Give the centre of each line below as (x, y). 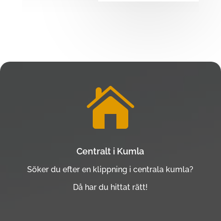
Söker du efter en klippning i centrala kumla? (110, 169)
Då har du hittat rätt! (110, 187)
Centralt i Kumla (110, 151)
